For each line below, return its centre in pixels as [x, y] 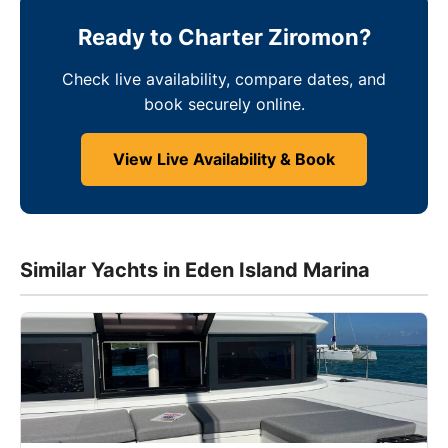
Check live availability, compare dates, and [224, 79]
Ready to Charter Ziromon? [224, 37]
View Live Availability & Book [224, 159]
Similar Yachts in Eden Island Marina [195, 270]
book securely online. [224, 104]
